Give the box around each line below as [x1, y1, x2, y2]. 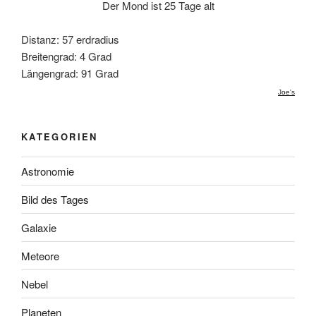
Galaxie [21, 219, 56, 235]
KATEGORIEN [21, 129, 98, 143]
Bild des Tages [21, 191, 89, 207]
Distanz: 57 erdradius [21, 31, 119, 47]
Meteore [21, 248, 59, 263]
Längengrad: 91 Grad [21, 65, 119, 80]
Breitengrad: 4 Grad [21, 48, 111, 63]
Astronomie [21, 163, 74, 178]
